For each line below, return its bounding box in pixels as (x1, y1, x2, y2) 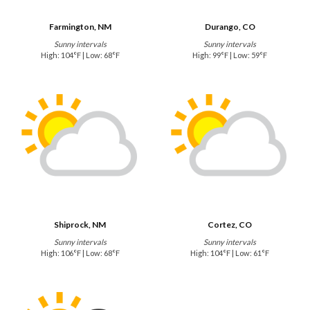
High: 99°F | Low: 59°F (192, 51, 268, 60)
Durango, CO (204, 21, 255, 33)
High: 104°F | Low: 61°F (190, 248, 270, 257)
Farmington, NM (48, 21, 111, 33)
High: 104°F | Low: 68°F (40, 51, 120, 60)
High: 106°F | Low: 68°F (40, 248, 120, 257)
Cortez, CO (208, 219, 253, 230)
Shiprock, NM (54, 219, 107, 230)
